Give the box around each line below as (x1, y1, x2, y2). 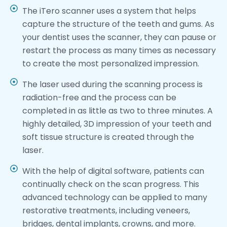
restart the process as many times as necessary (22, 44, 216, 56)
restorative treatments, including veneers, (22, 204, 190, 216)
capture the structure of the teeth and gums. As (22, 18, 214, 30)
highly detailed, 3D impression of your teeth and (22, 118, 211, 130)
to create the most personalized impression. (22, 57, 199, 69)
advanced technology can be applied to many (22, 191, 207, 203)
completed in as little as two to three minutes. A (22, 104, 213, 117)
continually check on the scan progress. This (22, 178, 199, 190)
